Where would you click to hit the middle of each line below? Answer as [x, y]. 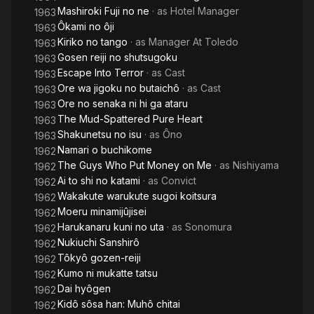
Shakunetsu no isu [100, 134]
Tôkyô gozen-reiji [99, 258]
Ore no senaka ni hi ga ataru [123, 103]
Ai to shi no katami [99, 180]
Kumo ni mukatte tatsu [108, 273]
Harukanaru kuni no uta [111, 227]
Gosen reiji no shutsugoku [117, 57]
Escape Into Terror [101, 73]
